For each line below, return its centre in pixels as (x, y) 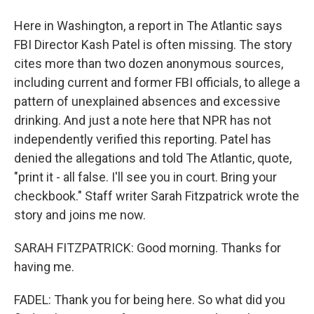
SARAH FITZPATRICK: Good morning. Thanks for (148, 248)
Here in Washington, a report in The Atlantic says (148, 26)
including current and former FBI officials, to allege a (157, 82)
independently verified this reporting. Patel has (143, 139)
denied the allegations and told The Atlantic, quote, (153, 158)
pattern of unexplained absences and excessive (147, 101)
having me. (44, 267)
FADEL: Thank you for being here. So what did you (150, 300)
